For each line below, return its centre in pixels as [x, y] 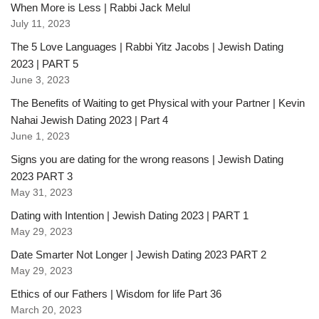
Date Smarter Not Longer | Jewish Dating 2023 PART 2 [138, 255]
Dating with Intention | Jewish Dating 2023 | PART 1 [130, 216]
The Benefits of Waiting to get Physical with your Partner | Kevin [158, 103]
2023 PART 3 [42, 177]
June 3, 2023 [40, 80]
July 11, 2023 [41, 24]
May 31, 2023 [42, 193]
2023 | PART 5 [45, 64]
